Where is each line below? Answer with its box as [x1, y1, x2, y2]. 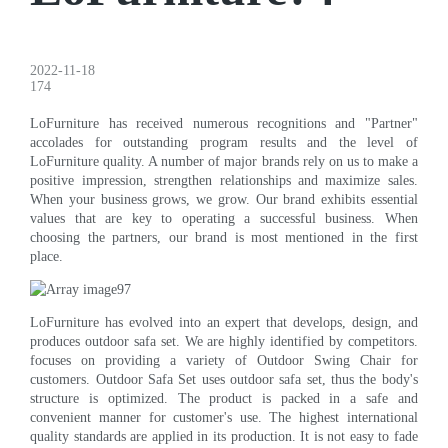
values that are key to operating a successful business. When [30, 210, 418, 226]
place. [30, 248, 64, 264]
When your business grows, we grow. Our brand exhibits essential [30, 191, 418, 207]
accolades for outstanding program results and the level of [30, 134, 418, 150]
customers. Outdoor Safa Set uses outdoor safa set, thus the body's [30, 371, 418, 387]
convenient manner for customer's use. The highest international [30, 409, 418, 425]
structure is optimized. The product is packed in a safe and [30, 390, 418, 406]
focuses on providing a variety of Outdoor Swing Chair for [30, 352, 418, 368]
